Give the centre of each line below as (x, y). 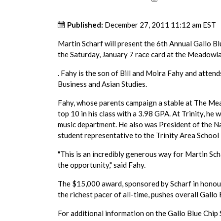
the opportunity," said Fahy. (102, 165)
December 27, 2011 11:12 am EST (160, 25)
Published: (85, 25)
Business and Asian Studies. (102, 84)
